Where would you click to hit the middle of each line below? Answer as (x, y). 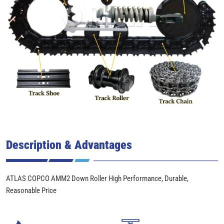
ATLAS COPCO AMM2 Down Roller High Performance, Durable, (97, 178)
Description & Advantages (69, 144)
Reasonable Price (31, 190)
